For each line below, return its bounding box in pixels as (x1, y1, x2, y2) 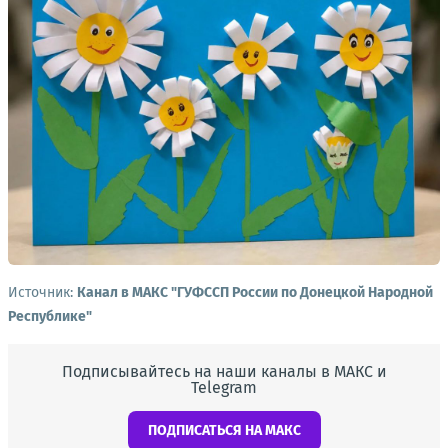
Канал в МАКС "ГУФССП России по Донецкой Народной (77, 283, 433, 301)
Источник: (8, 283, 77, 301)
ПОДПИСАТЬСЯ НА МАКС (147, 421, 301, 439)
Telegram (191, 377, 257, 397)
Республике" (8, 307, 92, 325)
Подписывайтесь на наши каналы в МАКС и (61, 361, 387, 381)
